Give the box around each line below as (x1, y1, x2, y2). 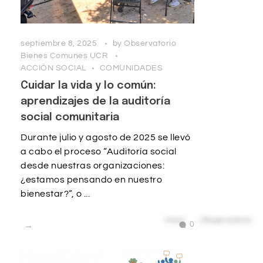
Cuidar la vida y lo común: (21, 80, 156, 92)
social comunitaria (21, 112, 119, 123)
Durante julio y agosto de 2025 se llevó (21, 133, 191, 143)
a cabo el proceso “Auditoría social (21, 147, 177, 157)
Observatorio (124, 39, 176, 48)
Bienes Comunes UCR (21, 51, 110, 60)
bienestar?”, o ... (21, 189, 90, 199)
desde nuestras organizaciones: (21, 161, 164, 171)
